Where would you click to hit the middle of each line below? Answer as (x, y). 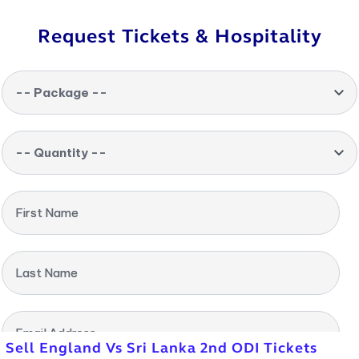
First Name (47, 213)
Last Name (46, 273)
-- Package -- (61, 93)
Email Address (56, 333)
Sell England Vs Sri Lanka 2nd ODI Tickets (161, 348)
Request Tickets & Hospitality (179, 36)
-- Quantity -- (61, 153)
